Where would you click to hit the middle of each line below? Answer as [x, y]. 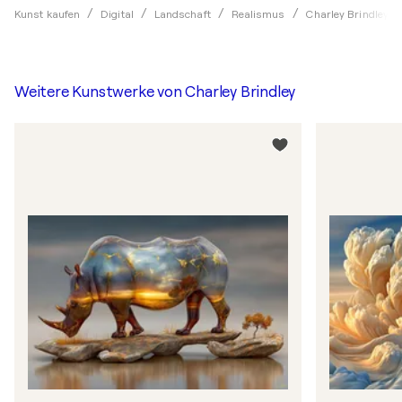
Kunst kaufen [48, 14]
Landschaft [182, 14]
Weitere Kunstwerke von [100, 92]
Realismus [258, 14]
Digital [117, 14]
